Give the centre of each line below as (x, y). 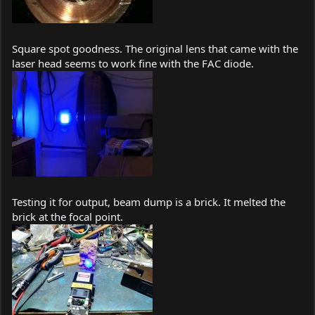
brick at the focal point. (67, 216)
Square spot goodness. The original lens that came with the (155, 48)
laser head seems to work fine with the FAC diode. (133, 63)
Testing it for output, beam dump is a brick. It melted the (149, 201)
